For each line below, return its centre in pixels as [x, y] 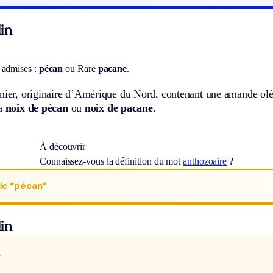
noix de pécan [38, 108]
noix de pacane [117, 108]
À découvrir [62, 146]
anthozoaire [205, 161]
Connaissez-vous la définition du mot [111, 161]
